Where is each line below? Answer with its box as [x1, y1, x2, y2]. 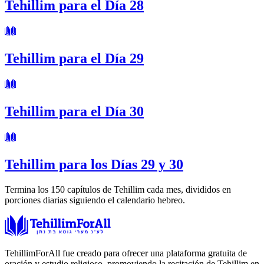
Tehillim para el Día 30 [5, 103, 144, 119]
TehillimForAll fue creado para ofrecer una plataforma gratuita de [5, 247, 247, 258]
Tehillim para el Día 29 [5, 50, 144, 66]
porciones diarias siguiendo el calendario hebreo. [5, 194, 185, 205]
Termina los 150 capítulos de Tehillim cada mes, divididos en [5, 184, 231, 194]
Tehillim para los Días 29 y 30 [5, 156, 183, 172]
